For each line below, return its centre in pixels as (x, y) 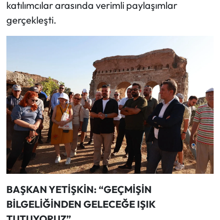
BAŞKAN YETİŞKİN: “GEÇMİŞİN (79, 190)
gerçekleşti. (31, 20)
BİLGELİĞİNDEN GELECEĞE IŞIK (81, 204)
